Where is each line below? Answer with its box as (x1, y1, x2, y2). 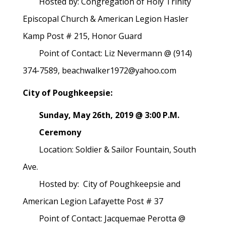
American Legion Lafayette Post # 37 (23, 196, 163, 207)
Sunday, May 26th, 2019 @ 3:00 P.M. (23, 109, 179, 121)
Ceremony (23, 127, 81, 138)
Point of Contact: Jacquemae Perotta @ (23, 213, 185, 224)
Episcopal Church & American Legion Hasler (23, 13, 188, 24)
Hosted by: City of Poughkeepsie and (23, 178, 180, 190)
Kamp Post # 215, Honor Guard (23, 30, 142, 42)
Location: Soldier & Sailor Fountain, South (23, 144, 196, 155)
